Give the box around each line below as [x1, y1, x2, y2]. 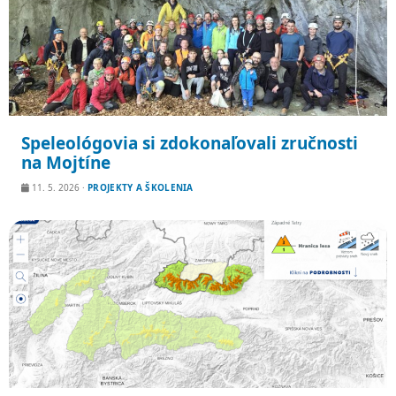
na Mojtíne [21, 151, 110, 174]
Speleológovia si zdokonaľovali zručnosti [21, 132, 358, 155]
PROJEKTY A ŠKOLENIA [88, 181, 194, 194]
